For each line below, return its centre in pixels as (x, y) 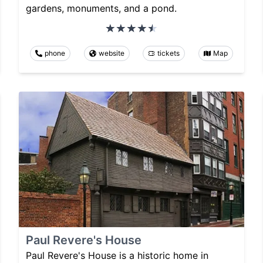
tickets (169, 53)
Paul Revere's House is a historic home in (117, 255)
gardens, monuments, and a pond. (101, 9)
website (111, 53)
